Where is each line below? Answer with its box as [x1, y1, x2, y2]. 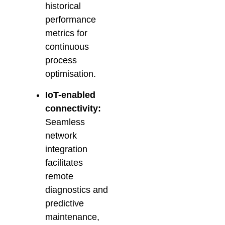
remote [45, 171, 73, 182]
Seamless [45, 117, 85, 128]
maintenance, [45, 212, 99, 222]
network [45, 131, 77, 141]
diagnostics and [45, 185, 108, 195]
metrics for [45, 28, 87, 39]
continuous [45, 42, 89, 52]
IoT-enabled [45, 90, 95, 100]
